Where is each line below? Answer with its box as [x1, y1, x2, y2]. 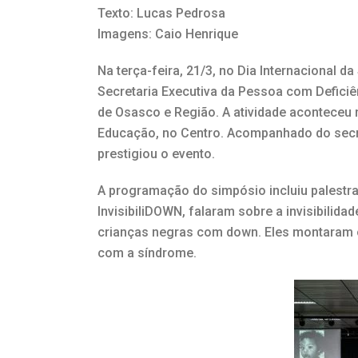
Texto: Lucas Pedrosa [97, 6, 225, 22]
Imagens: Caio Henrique [97, 26, 238, 42]
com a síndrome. [97, 245, 197, 261]
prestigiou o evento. [97, 146, 215, 162]
